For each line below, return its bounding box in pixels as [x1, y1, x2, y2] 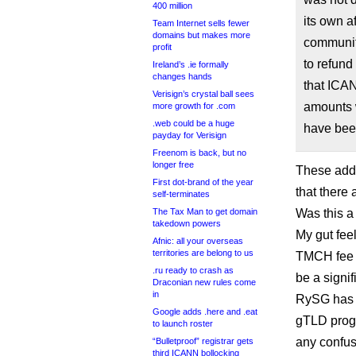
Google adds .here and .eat [153, 307, 257, 316]
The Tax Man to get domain [153, 207, 257, 216]
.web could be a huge [153, 118, 234, 128]
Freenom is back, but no [153, 148, 246, 157]
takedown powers [153, 219, 221, 228]
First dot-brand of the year [153, 177, 253, 187]
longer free [153, 160, 194, 169]
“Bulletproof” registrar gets [153, 336, 253, 346]
